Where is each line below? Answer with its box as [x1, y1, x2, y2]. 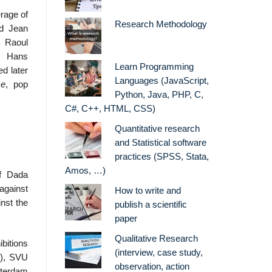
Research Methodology [114, 19, 207, 30]
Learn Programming [114, 62, 194, 72]
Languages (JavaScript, [114, 76, 209, 86]
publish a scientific [114, 200, 187, 210]
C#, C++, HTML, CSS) [65, 104, 155, 114]
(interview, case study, [114, 248, 203, 258]
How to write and [114, 186, 181, 196]
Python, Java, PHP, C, [114, 90, 203, 100]
